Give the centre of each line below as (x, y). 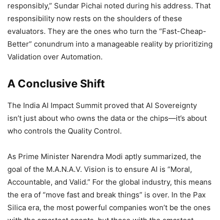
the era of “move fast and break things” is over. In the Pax (107, 195)
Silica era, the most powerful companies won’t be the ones (109, 208)
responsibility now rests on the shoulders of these (95, 19)
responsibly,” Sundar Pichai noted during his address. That (109, 6)
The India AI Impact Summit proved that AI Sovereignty (102, 106)
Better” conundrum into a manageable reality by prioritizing (110, 44)
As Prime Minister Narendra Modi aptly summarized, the (104, 157)
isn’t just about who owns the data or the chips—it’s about (107, 118)
